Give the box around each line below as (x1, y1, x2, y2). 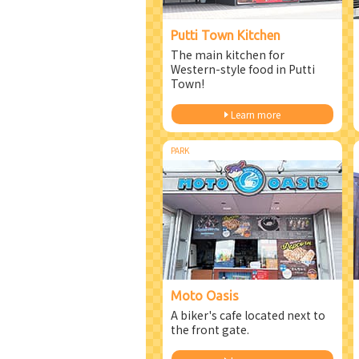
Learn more (230, 107, 280, 121)
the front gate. (171, 321, 249, 337)
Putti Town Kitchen (171, 28, 280, 42)
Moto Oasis (171, 288, 239, 303)
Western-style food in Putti (171, 61, 315, 77)
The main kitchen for (171, 46, 284, 63)
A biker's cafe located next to (171, 307, 325, 323)
